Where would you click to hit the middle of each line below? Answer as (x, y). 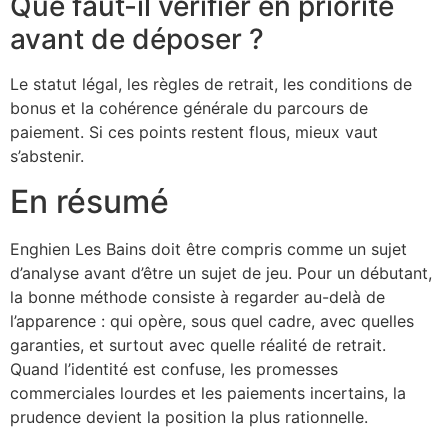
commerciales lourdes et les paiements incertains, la (208, 392)
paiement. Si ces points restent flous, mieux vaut (194, 132)
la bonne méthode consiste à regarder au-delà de (197, 296)
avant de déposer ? (137, 39)
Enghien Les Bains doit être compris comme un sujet (208, 248)
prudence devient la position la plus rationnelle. (189, 416)
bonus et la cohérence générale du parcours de (189, 108)
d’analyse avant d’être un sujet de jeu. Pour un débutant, (221, 272)
